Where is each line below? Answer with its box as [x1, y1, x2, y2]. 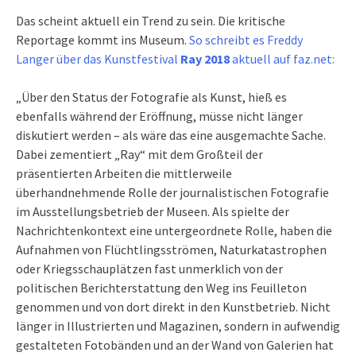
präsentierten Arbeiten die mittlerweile [16, 165, 232, 182]
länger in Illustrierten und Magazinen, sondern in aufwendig [16, 318, 340, 335]
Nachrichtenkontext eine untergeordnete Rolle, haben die [16, 222, 332, 239]
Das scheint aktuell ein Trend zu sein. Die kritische [16, 13, 285, 29]
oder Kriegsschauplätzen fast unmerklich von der [16, 261, 283, 277]
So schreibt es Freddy [189, 32, 303, 48]
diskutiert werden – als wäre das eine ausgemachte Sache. [16, 127, 326, 144]
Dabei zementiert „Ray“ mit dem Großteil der [16, 146, 263, 163]
